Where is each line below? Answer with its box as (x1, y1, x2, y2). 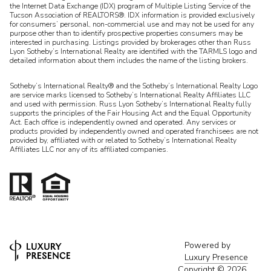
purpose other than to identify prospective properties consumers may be (10, 28, 243, 38)
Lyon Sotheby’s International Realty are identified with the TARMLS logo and (10, 47, 257, 56)
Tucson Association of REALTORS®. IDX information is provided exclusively (10, 10, 255, 20)
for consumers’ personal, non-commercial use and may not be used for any (10, 19, 254, 29)
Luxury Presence (184, 251, 248, 263)
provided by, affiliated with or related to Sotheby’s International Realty (10, 135, 237, 145)
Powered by (184, 239, 230, 251)
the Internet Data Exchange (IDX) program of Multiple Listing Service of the (10, 1, 250, 11)
